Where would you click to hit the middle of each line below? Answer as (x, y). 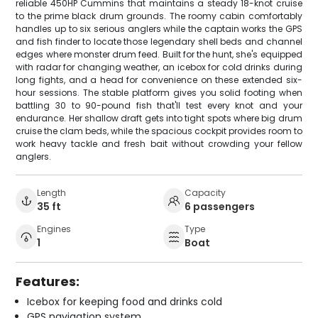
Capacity (205, 192)
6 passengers (220, 206)
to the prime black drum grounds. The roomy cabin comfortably (159, 16)
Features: (48, 281)
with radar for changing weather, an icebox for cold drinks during (159, 67)
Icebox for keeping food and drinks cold (125, 301)
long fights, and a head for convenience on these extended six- (159, 79)
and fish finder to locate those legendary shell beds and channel (159, 41)
